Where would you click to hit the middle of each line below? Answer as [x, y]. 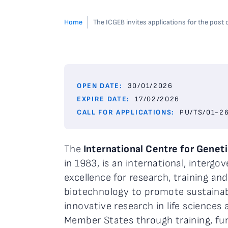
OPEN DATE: [100, 86]
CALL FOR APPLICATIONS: [126, 112]
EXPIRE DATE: [104, 99]
